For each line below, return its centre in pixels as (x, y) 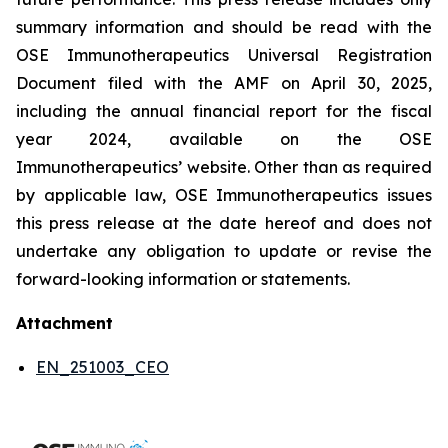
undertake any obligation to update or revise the (224, 251)
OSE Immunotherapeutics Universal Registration (224, 55)
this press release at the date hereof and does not (224, 223)
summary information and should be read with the (224, 27)
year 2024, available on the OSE (224, 139)
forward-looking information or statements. (183, 279)
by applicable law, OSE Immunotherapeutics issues (224, 195)
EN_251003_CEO (102, 367)
